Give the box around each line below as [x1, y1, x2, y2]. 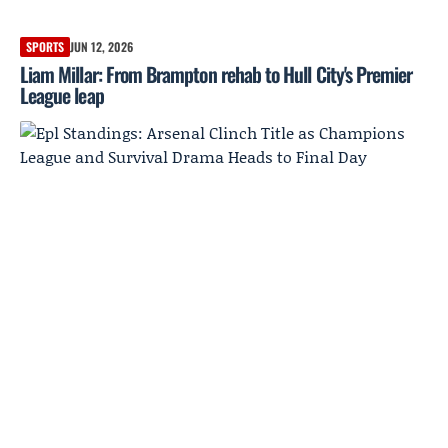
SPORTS [26, 38, 64, 56]
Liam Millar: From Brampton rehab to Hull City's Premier [20, 59, 413, 90]
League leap [20, 80, 104, 111]
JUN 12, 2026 [70, 38, 133, 56]
